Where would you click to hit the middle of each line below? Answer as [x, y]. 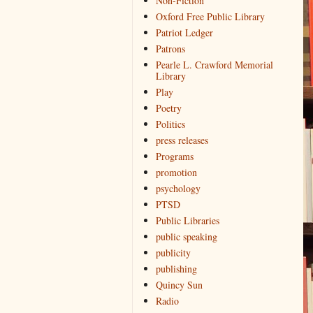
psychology [178, 189]
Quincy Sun [179, 285]
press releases [182, 140]
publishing [176, 269]
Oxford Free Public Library [210, 17]
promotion [176, 173]
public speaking [186, 237]
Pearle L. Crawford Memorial [214, 65]
